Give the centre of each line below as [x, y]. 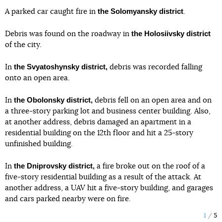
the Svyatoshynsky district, [61, 66]
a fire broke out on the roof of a [150, 166]
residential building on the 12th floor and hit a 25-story [99, 133]
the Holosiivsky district [171, 33]
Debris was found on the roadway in [68, 34]
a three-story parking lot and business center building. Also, [108, 111]
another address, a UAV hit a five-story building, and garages [109, 188]
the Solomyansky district [140, 11]
